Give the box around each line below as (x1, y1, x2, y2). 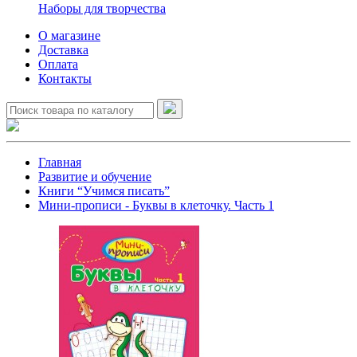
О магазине (38, 29, 100, 42)
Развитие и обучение (38, 170, 151, 183)
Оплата (38, 57, 78, 71)
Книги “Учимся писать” (38, 184, 170, 198)
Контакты (38, 72, 92, 85)
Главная (38, 155, 81, 169)
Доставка (38, 43, 88, 57)
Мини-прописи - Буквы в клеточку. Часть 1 (38, 198, 274, 212)
